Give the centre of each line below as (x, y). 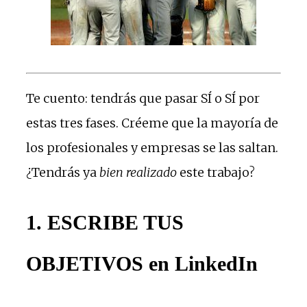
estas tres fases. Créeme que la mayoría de (152, 123)
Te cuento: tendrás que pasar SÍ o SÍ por (143, 98)
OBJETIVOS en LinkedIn (142, 263)
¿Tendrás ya (63, 172)
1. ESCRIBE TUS (105, 222)
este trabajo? (216, 172)
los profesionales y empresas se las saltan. (152, 147)
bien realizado (138, 172)
